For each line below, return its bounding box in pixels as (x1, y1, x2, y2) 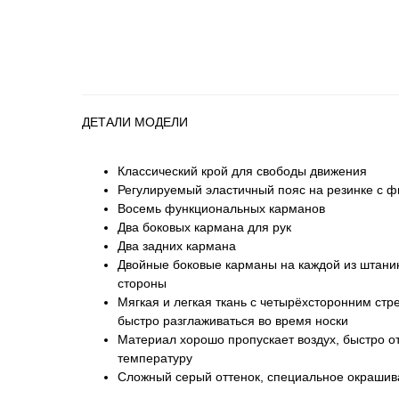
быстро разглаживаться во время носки (118, 313, 348, 328)
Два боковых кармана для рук (118, 219, 291, 234)
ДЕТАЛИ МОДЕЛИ (82, 114, 188, 129)
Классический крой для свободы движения (118, 163, 367, 178)
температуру (118, 350, 192, 365)
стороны (118, 275, 167, 290)
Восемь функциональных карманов (118, 200, 325, 216)
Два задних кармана (118, 238, 236, 253)
